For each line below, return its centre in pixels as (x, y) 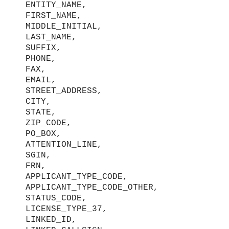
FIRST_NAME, (54, 16)
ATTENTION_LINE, (64, 144)
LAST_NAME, (51, 37)
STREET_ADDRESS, (64, 91)
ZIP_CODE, (49, 123)
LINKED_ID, (51, 220)
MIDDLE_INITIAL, (64, 26)
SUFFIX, (43, 48)
